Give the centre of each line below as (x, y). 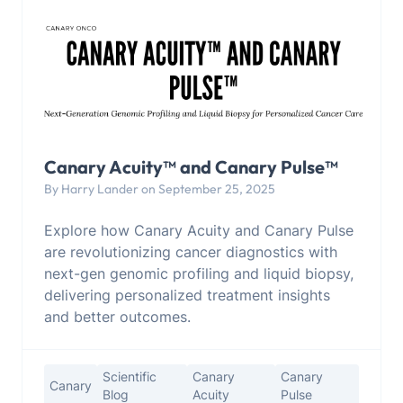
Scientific (130, 376)
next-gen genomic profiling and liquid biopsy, (199, 273)
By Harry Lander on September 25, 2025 (160, 188)
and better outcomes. (117, 316)
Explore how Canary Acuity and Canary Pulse (199, 230)
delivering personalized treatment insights (187, 295)
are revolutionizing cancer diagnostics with (191, 251)
